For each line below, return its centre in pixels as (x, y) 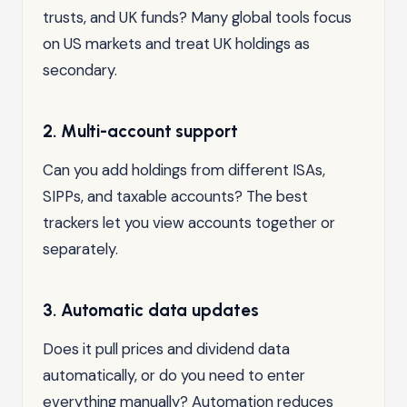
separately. (80, 248)
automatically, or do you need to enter (174, 375)
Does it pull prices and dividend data (166, 348)
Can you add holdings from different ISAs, (184, 169)
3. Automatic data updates (151, 310)
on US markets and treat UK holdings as (176, 43)
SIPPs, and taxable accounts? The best (175, 196)
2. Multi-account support (140, 131)
